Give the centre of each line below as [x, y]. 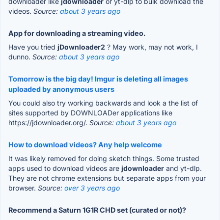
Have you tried [33, 47]
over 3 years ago [92, 188]
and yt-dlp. [183, 168]
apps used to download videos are [65, 168]
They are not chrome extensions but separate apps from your [107, 178]
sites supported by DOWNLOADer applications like [90, 112]
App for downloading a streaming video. [77, 33]
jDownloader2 [81, 47]
